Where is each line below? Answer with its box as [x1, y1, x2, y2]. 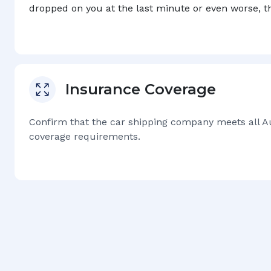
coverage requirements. [29, 131, 140, 142]
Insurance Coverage [65, 80, 216, 98]
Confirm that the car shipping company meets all [29, 116, 260, 128]
